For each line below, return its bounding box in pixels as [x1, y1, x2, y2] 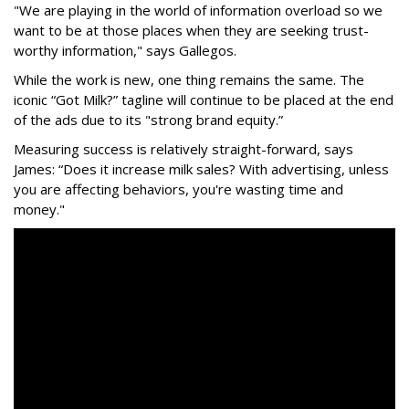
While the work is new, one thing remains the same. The [14, 70, 364, 89]
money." [14, 200, 65, 219]
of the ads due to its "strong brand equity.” [14, 110, 283, 130]
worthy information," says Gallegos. [14, 41, 236, 60]
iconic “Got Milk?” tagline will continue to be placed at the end [14, 90, 393, 110]
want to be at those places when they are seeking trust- [14, 21, 369, 40]
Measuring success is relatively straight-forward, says [14, 140, 353, 159]
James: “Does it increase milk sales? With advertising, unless [14, 160, 389, 179]
